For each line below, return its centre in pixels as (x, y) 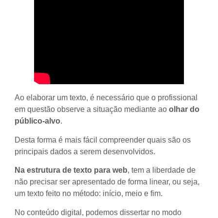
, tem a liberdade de (162, 170)
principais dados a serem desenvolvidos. (85, 151)
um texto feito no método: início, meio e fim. (89, 194)
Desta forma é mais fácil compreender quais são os (103, 140)
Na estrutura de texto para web (71, 170)
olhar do (184, 109)
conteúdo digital (53, 212)
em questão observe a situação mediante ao (92, 109)
